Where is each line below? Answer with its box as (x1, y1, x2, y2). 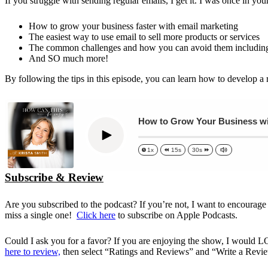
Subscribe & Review (5, 170, 103, 184)
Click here (77, 209, 115, 220)
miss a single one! (5, 209, 77, 220)
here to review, (5, 246, 60, 257)
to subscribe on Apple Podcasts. (115, 209, 240, 220)
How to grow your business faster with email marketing (29, 20, 238, 31)
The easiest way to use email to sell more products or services (29, 31, 260, 42)
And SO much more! (29, 53, 108, 63)
